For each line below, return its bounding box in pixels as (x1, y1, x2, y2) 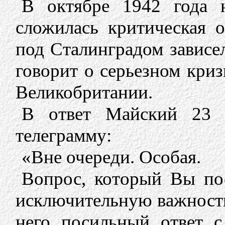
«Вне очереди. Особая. (22, 147, 201, 167)
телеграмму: (16, 125, 111, 146)
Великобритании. (16, 82, 153, 102)
